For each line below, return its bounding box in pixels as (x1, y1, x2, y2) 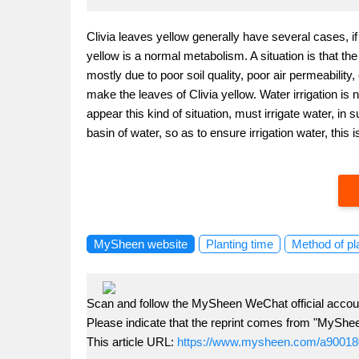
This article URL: (87, 335, 177, 349)
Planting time (206, 237, 273, 251)
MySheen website (94, 237, 188, 251)
